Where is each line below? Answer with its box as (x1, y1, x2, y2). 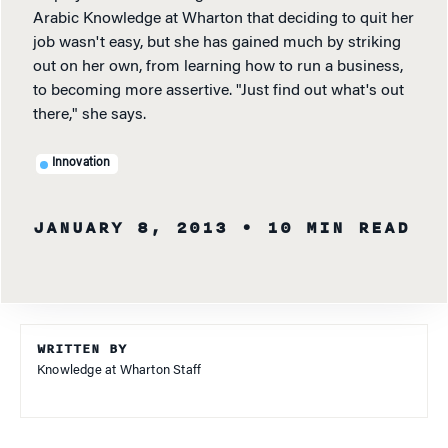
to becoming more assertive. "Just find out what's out (33, 82, 404, 99)
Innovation (51, 157, 111, 170)
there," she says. (33, 106, 146, 123)
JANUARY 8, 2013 (33, 214, 228, 241)
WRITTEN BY (37, 338, 127, 359)
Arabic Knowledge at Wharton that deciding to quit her (33, 10, 414, 27)
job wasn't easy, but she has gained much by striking (33, 34, 401, 51)
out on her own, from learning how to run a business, (33, 58, 403, 75)
